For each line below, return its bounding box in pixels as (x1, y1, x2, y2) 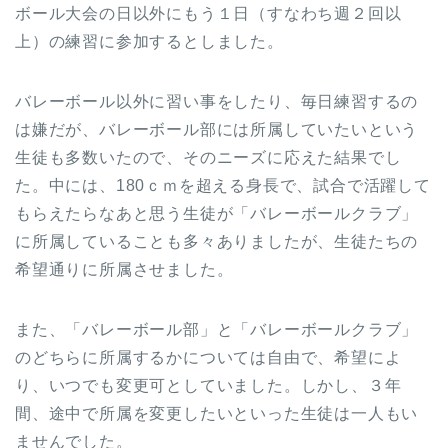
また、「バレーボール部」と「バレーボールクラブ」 (15, 320, 419, 338)
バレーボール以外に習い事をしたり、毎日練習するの (15, 92, 419, 110)
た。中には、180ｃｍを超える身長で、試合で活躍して (15, 176, 431, 194)
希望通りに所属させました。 (15, 260, 234, 278)
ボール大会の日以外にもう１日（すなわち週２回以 (15, 4, 402, 22)
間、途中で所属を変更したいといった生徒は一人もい (15, 404, 419, 422)
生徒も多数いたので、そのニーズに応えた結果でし (15, 148, 402, 166)
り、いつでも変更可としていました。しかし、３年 (15, 376, 402, 394)
